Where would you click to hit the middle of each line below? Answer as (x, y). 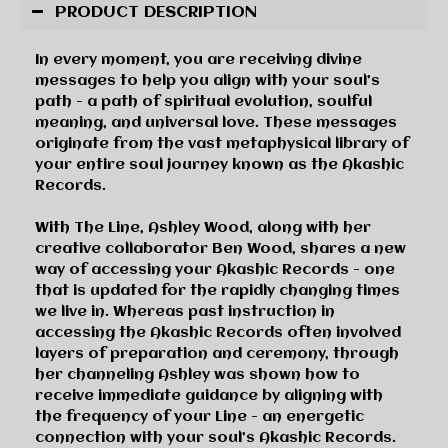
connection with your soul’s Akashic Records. (215, 437)
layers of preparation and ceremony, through (217, 353)
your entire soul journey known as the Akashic (219, 164)
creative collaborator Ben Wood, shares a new (220, 248)
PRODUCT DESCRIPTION (156, 12)
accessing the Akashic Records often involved (218, 332)
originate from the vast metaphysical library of (222, 143)
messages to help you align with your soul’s (207, 80)
